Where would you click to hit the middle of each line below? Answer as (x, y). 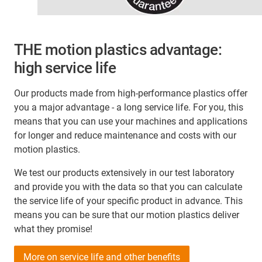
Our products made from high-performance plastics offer (131, 94)
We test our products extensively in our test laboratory (124, 173)
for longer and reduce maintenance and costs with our (125, 136)
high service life (65, 68)
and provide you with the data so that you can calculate (128, 187)
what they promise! (53, 229)
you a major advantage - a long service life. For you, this (129, 108)
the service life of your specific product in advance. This (128, 201)
